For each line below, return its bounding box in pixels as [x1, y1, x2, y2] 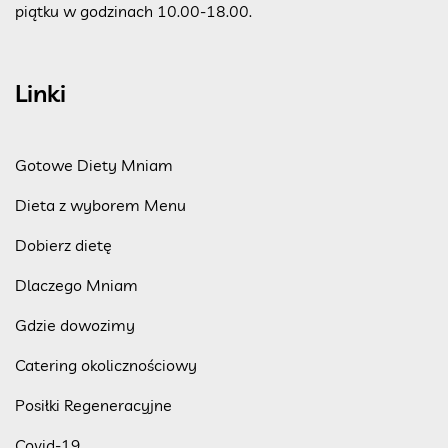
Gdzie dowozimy [15, 314, 135, 335]
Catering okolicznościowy [15, 354, 197, 375]
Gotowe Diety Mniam [15, 154, 173, 175]
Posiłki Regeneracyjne [15, 394, 172, 415]
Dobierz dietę [15, 234, 112, 255]
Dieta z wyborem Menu [15, 194, 186, 215]
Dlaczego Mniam [15, 274, 138, 295]
